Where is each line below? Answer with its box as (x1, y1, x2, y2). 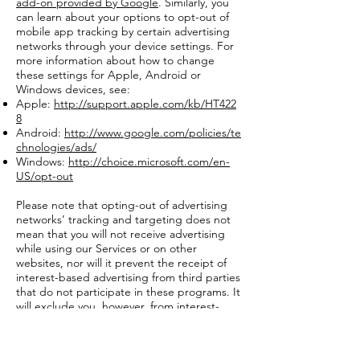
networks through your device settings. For (16, 39, 234, 53)
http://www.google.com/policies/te (64, 125, 241, 140)
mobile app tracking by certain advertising (16, 24, 230, 39)
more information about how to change (16, 53, 215, 67)
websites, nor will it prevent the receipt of (16, 256, 227, 270)
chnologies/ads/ (16, 140, 96, 154)
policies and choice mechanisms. (16, 342, 181, 357)
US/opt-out (16, 169, 73, 183)
